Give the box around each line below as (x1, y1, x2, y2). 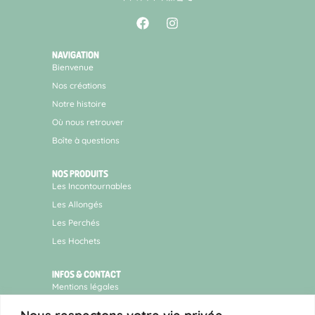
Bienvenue (52, 61, 94, 72)
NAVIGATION (52, 49, 99, 60)
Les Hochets (52, 235, 101, 246)
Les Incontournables (52, 180, 131, 191)
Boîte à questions (52, 134, 120, 146)
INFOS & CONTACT (52, 268, 121, 280)
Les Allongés (52, 198, 103, 210)
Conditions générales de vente (52, 299, 172, 310)
